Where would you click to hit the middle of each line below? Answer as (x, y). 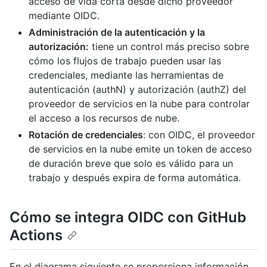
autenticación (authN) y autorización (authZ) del (137, 90)
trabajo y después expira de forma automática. (135, 178)
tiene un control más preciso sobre (169, 47)
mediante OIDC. (64, 16)
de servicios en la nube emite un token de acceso (140, 149)
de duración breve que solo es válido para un (131, 164)
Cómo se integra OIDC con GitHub (128, 218)
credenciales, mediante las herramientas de (126, 75)
